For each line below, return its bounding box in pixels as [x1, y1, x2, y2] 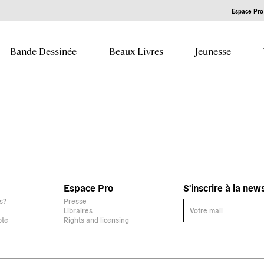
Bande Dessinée [10, 44, 77, 57]
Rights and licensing [64, 215, 130, 224]
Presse [64, 196, 87, 205]
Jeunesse [195, 44, 232, 57]
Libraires [64, 206, 93, 214]
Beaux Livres [108, 44, 163, 57]
